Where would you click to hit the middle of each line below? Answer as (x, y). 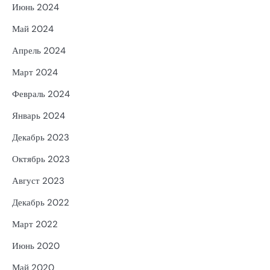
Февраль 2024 (41, 94)
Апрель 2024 (39, 50)
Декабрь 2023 (41, 137)
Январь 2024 (39, 115)
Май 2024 (33, 29)
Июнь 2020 (36, 246)
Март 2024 (35, 72)
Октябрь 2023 (41, 159)
